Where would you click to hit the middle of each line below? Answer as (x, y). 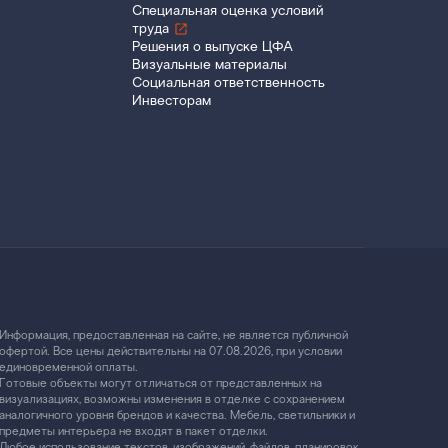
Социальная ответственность (229, 83)
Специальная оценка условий (228, 11)
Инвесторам (172, 101)
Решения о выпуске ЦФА (213, 47)
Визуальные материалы (210, 65)
